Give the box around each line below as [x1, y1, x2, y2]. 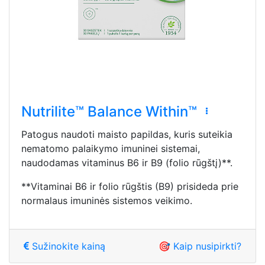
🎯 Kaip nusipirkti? [159, 240, 241, 253]
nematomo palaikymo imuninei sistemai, [21, 143, 200, 155]
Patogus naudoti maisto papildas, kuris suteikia [21, 128, 232, 141]
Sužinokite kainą [29, 240, 105, 253]
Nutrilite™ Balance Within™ [21, 102, 197, 120]
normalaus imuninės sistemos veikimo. [21, 195, 192, 207]
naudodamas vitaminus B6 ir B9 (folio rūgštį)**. [21, 157, 232, 169]
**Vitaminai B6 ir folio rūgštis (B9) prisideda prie [21, 180, 238, 193]
